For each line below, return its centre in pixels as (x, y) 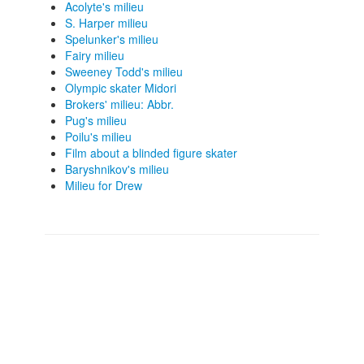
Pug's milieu (96, 120)
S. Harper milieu (106, 23)
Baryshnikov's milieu (117, 169)
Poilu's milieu (98, 136)
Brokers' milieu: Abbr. (119, 104)
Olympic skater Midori (121, 88)
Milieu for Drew (104, 185)
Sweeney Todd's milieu (124, 71)
